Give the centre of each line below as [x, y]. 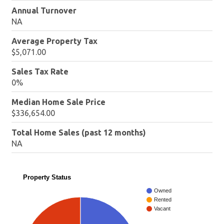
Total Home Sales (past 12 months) [79, 132]
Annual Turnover [44, 10]
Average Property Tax [55, 41]
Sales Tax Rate [40, 71]
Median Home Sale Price [59, 102]
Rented [162, 200]
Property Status [47, 177]
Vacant [162, 209]
